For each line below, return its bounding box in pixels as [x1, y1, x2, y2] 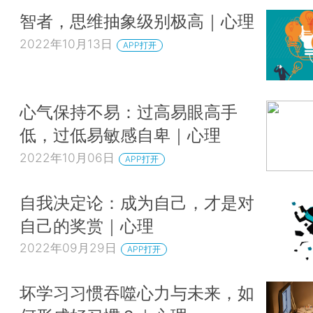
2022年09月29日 [20, 240, 117, 256]
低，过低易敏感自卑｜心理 [20, 124, 221, 146]
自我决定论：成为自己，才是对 [20, 191, 254, 213]
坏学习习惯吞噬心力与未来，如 [20, 282, 254, 304]
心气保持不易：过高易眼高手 [20, 101, 238, 123]
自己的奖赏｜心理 [20, 214, 154, 236]
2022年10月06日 [20, 150, 115, 165]
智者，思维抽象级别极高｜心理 [20, 10, 254, 32]
